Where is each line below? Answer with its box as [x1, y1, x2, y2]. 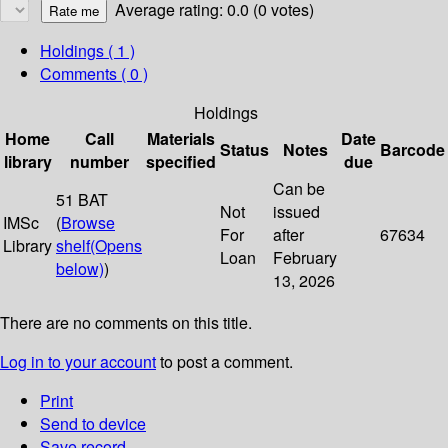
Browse [61, 211, 115, 235]
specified [146, 150, 216, 174]
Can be [273, 177, 325, 201]
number [69, 150, 129, 174]
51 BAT [56, 188, 108, 212]
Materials [147, 127, 215, 151]
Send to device [40, 412, 146, 436]
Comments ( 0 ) [40, 62, 148, 86]
